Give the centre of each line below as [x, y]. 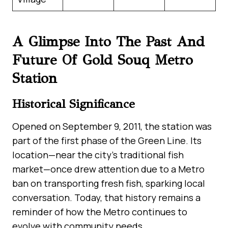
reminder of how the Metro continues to [100, 211]
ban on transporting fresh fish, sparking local [109, 183]
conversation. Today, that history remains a [106, 197]
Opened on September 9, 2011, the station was [112, 126]
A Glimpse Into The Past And [108, 41]
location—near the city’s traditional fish [98, 154]
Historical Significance [74, 104]
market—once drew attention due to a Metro [108, 169]
